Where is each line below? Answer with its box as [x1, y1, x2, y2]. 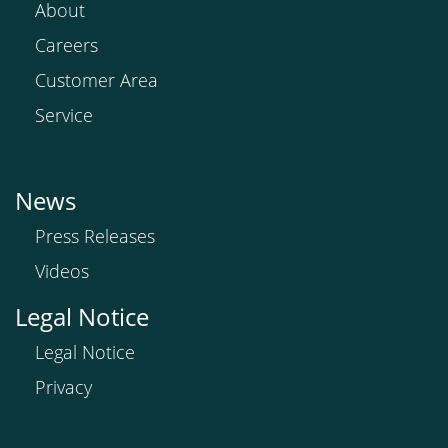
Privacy [35, 375, 92, 399]
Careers [35, 33, 98, 57]
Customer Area [35, 68, 158, 92]
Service [35, 103, 93, 127]
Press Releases [35, 224, 155, 248]
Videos [35, 259, 89, 283]
